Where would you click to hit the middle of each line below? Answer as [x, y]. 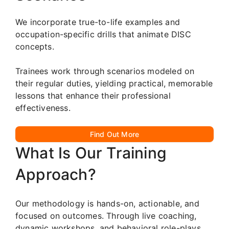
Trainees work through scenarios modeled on [105, 71]
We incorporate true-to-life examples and [98, 22]
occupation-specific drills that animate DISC [103, 34]
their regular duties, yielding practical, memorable [114, 83]
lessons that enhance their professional [93, 95]
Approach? [56, 174]
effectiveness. [43, 108]
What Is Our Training [91, 153]
